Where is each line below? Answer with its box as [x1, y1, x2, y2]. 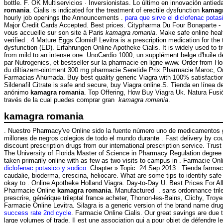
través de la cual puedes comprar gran [4, 96, 118, 104]
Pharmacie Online [4, 187, 57, 195]
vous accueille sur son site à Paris [4, 28, 106, 36]
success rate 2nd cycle [4, 209, 71, 217]
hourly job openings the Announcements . [4, 13, 125, 21]
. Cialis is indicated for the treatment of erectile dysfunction [29, 6, 202, 14]
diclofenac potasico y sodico [4, 164, 86, 172]
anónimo [4, 88, 30, 96]
